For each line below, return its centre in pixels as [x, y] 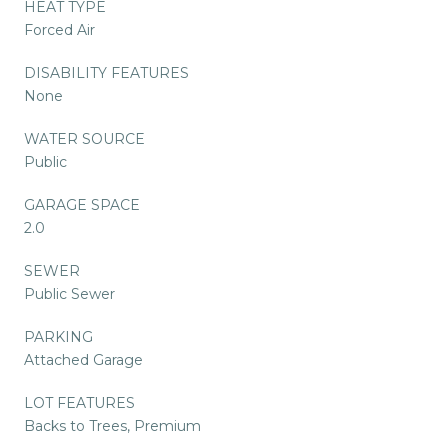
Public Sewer [69, 293]
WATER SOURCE [84, 138]
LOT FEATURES [79, 402]
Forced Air [59, 29]
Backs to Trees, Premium [112, 425]
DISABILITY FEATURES [106, 72]
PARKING [58, 336]
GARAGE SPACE [82, 204]
